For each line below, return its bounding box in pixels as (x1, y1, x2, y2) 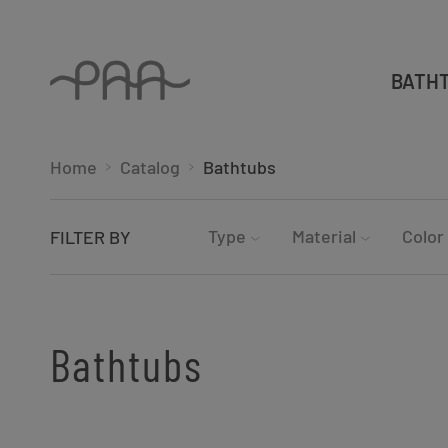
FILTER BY (50, 226, 131, 248)
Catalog (120, 156, 180, 178)
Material (292, 225, 356, 247)
